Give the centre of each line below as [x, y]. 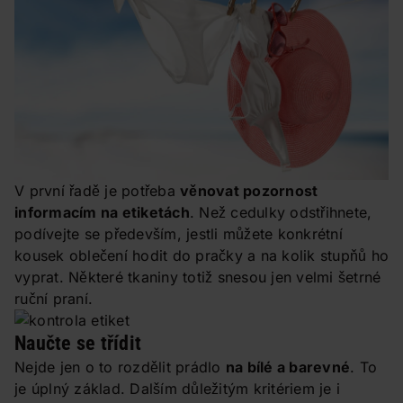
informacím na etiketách [102, 213]
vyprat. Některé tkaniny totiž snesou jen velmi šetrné [198, 278]
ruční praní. [54, 299]
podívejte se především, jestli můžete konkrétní [179, 234]
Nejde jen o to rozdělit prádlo [120, 367]
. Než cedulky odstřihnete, [281, 213]
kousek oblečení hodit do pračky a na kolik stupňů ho [201, 256]
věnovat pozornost [249, 191]
